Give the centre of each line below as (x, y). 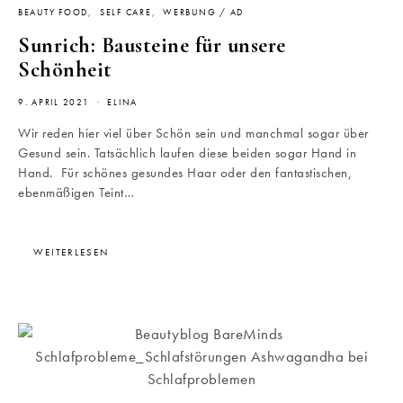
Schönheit (68, 69)
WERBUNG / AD (204, 12)
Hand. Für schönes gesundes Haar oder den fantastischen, (185, 172)
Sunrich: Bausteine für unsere (152, 45)
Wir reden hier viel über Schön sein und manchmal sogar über (193, 133)
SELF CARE (125, 12)
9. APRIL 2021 (54, 102)
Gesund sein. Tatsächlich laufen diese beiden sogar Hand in (187, 152)
